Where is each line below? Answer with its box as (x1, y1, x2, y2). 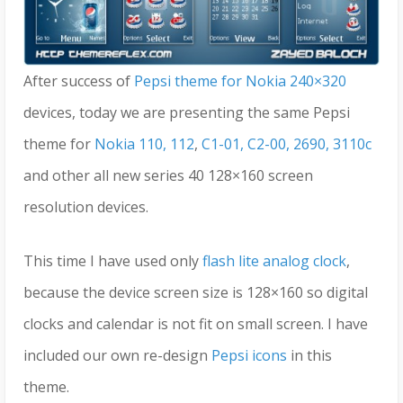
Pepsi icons (211, 345, 287, 366)
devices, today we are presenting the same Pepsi (23, 103, 350, 123)
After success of (23, 71, 134, 92)
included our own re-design (23, 345, 211, 366)
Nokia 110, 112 (94, 134, 194, 155)
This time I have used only (23, 251, 202, 272)
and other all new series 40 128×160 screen (23, 166, 313, 186)
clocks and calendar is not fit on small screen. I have (23, 314, 368, 335)
